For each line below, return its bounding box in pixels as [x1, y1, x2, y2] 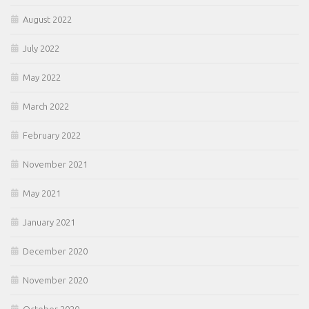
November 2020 [23, 275, 88, 286]
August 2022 [23, 14, 72, 25]
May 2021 [23, 188, 61, 199]
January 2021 [23, 217, 75, 228]
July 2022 [23, 43, 59, 54]
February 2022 [23, 130, 81, 141]
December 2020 [23, 246, 88, 257]
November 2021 [23, 159, 88, 170]
